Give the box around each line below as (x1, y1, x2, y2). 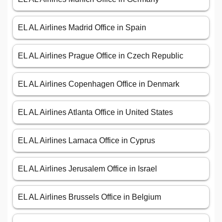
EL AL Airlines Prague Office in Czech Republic (18, 52, 183, 60)
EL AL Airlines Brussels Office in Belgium (18, 193, 161, 202)
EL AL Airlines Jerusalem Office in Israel (18, 165, 157, 173)
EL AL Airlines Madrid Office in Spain (18, 23, 146, 32)
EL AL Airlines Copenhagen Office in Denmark (18, 80, 179, 89)
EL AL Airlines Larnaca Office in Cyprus (18, 136, 155, 145)
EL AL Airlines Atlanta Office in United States (18, 108, 173, 117)
